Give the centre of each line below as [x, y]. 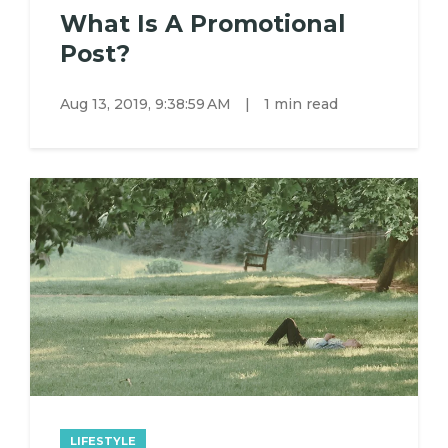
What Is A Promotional [202, 23]
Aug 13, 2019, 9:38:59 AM [147, 104]
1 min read [301, 104]
